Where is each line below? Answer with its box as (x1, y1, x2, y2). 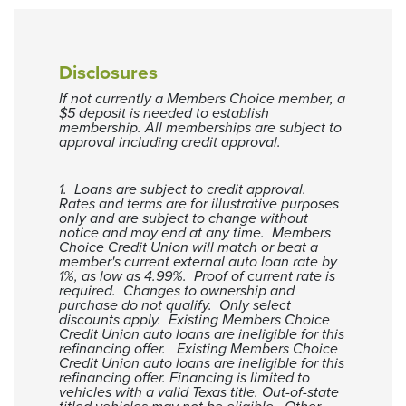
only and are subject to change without (59, 209, 308, 227)
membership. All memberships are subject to (59, 119, 342, 137)
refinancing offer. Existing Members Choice (59, 340, 338, 358)
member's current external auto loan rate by (59, 253, 337, 271)
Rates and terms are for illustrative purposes (59, 195, 339, 213)
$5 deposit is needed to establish (59, 104, 269, 122)
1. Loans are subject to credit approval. (59, 180, 310, 198)
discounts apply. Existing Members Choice (59, 311, 330, 329)
